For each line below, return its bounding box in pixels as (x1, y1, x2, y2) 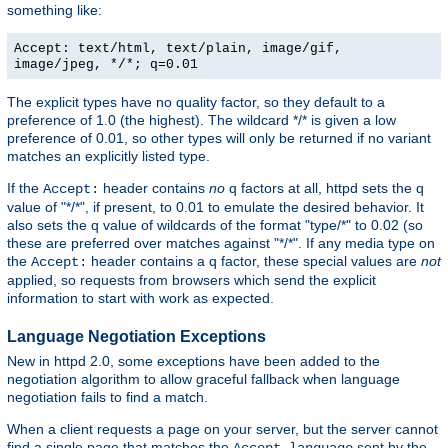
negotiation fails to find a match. (7, 389, 208, 406)
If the (7, 180, 43, 197)
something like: (7, 2, 102, 19)
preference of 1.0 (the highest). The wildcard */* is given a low (7, 112, 396, 129)
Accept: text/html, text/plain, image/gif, (14, 41, 342, 57)
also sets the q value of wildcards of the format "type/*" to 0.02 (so (7, 217, 423, 234)
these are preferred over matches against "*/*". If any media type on (7, 235, 435, 252)
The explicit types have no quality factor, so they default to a (7, 94, 385, 111)
